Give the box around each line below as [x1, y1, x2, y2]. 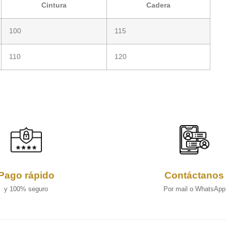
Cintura [41, 1, 67, 9]
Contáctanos [164, 170, 224, 181]
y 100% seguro [4, 185, 48, 193]
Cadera [146, 1, 171, 9]
